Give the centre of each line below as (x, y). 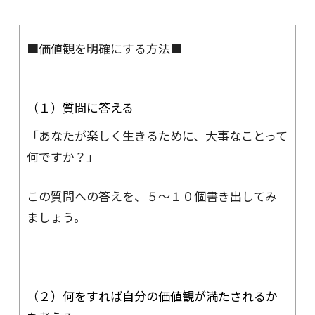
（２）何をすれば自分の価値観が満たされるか (152, 295)
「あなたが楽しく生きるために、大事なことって (157, 136)
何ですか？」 (62, 157)
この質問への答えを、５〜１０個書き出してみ (152, 196)
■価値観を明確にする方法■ (104, 48)
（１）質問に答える (80, 108)
